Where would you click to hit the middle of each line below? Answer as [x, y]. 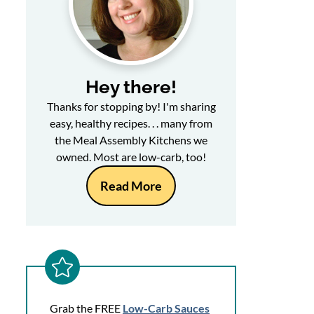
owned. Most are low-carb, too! [131, 157]
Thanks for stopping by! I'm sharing [131, 106]
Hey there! [131, 87]
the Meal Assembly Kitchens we [131, 140]
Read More [131, 186]
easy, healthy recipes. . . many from [131, 123]
